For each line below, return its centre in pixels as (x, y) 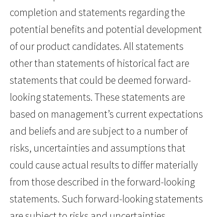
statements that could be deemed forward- (100, 80)
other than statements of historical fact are (100, 63)
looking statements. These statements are (97, 97)
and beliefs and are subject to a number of (99, 131)
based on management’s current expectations (106, 114)
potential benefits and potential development (106, 30)
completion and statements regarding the (97, 13)
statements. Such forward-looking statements (106, 199)
